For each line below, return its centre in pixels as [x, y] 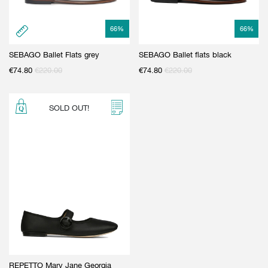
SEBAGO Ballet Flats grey [54, 54]
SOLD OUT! [69, 108]
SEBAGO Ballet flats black [185, 54]
